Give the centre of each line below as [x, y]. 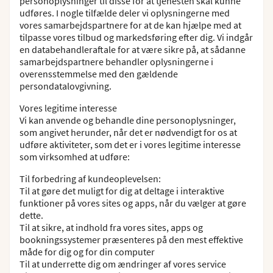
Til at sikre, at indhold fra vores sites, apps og [111, 227]
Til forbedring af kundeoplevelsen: [90, 179]
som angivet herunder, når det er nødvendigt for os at [128, 132]
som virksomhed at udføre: [75, 157]
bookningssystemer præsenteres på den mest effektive [131, 239]
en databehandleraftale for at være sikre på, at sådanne [133, 49]
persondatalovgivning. [66, 86]
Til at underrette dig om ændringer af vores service [123, 264]
